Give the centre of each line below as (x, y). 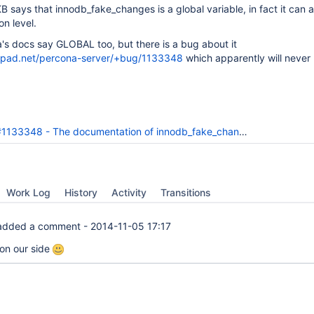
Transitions (186, 192)
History (81, 192)
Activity (129, 192)
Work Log (28, 192)
